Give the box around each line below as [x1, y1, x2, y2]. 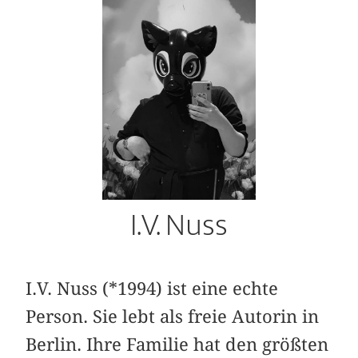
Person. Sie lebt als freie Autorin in [26, 305, 320, 327]
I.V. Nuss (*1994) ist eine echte [26, 277, 279, 299]
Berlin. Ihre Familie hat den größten [26, 333, 329, 355]
